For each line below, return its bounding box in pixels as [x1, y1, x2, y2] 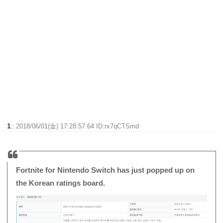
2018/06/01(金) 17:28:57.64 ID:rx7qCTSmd [16, 122, 139, 130]
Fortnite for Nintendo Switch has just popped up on [16, 165, 195, 174]
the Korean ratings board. [16, 178, 106, 187]
